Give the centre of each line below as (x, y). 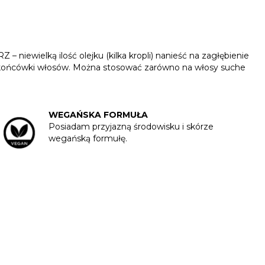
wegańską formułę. (88, 139)
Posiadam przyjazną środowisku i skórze (131, 127)
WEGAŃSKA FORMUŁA (98, 115)
